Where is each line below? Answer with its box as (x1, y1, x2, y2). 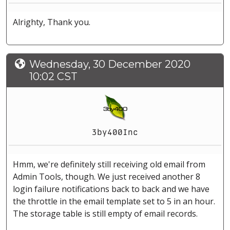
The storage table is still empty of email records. (13, 208, 198, 220)
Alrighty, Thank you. (13, 16, 90, 28)
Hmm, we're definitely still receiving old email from (13, 159, 205, 170)
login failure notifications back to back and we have (13, 183, 209, 195)
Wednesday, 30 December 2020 (29, 58, 190, 71)
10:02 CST (29, 70, 78, 83)
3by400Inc (92, 127, 138, 138)
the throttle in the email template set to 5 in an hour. (13, 196, 215, 207)
